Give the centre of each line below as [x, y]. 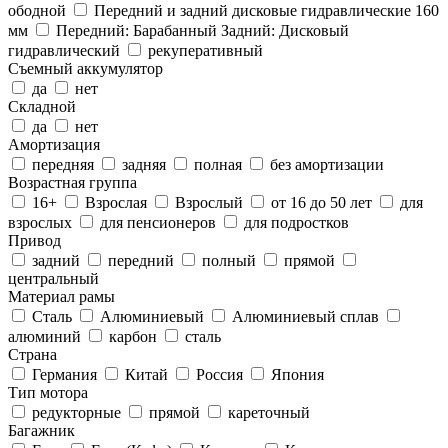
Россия [219, 374]
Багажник [41, 430]
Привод [34, 240]
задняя [144, 164]
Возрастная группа [72, 182]
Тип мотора [48, 392]
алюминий [46, 336]
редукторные [76, 412]
